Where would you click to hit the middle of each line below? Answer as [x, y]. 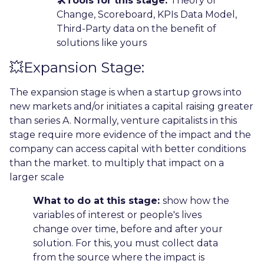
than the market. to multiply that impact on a [117, 163]
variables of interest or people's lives [117, 214]
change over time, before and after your [128, 229]
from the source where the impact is [119, 257]
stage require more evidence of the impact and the [130, 134]
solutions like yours [102, 42]
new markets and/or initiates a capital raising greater [131, 106]
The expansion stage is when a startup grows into [126, 92]
